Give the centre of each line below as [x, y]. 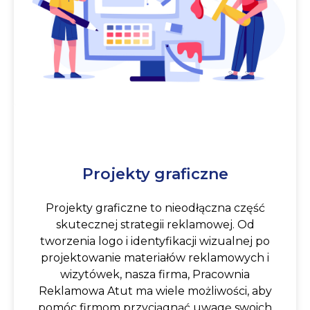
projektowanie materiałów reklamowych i [155, 257]
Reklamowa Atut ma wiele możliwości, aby [155, 291]
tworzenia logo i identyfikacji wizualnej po [155, 241]
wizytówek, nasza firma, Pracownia [155, 274]
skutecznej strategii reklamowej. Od [155, 224]
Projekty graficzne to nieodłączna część [155, 208]
